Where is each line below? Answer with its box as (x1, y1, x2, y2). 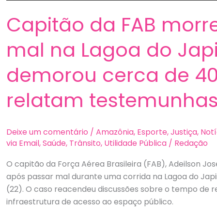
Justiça (170, 126, 198, 138)
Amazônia (96, 126, 134, 138)
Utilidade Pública (104, 138, 167, 149)
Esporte (137, 126, 168, 138)
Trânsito (69, 138, 101, 149)
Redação (174, 138, 208, 149)
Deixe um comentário (6, 126, 89, 138)
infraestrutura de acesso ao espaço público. (6, 196, 174, 208)
